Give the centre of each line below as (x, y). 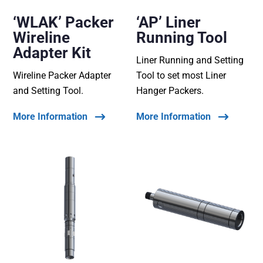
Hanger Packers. (170, 90)
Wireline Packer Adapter (62, 75)
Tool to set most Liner (181, 75)
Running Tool (182, 37)
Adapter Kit (52, 53)
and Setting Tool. (48, 90)
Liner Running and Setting (190, 60)
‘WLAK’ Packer (64, 22)
